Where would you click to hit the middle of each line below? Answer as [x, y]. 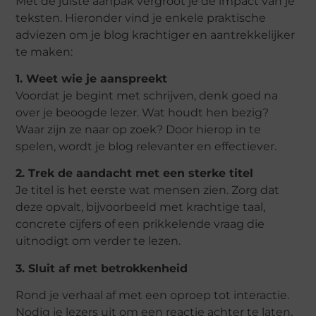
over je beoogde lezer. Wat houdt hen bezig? [142, 113]
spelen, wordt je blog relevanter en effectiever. [146, 147]
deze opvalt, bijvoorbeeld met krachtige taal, [141, 207]
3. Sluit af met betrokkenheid [102, 268]
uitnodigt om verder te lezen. [98, 241]
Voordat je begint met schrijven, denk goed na [147, 96]
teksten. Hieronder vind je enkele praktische [141, 18]
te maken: [44, 51]
